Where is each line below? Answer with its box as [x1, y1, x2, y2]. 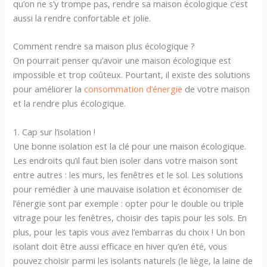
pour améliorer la [13, 83, 85, 95]
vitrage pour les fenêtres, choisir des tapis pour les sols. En [13, 211, 247, 223]
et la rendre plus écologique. [13, 97, 126, 110]
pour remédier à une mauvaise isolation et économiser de [13, 182, 243, 195]
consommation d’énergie [84, 83, 183, 95]
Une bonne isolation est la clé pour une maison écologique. [13, 139, 247, 152]
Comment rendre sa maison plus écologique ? [13, 40, 195, 52]
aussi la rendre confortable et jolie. [13, 12, 151, 24]
